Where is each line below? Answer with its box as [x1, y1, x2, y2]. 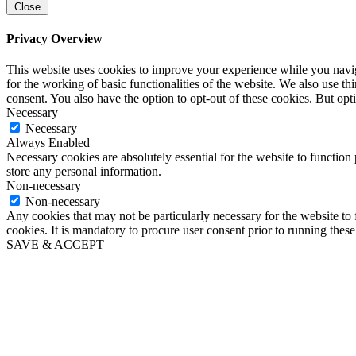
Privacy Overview [6, 32, 103, 46]
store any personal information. [6, 164, 161, 179]
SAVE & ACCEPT [6, 238, 104, 252]
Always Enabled [6, 136, 90, 150]
